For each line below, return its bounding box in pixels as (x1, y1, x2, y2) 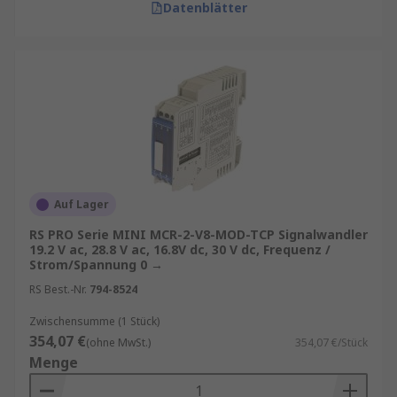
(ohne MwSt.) (86, 335, 151, 350)
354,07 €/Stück (295, 335, 368, 350)
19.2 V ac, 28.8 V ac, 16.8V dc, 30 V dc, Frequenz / (29, 241, 331, 258)
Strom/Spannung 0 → (29, 256, 163, 273)
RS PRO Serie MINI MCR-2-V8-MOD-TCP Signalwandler (29, 226, 368, 243)
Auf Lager (54, 197, 109, 212)
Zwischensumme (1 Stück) (29, 314, 160, 329)
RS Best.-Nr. (29, 282, 87, 297)
